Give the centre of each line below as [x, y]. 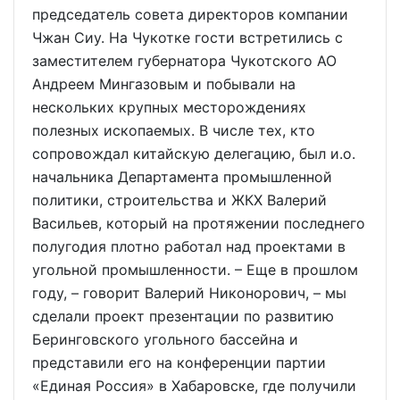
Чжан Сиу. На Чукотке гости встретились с [187, 37]
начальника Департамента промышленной [182, 177]
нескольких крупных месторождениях [169, 107]
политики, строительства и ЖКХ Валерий [179, 200]
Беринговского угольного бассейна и [165, 339]
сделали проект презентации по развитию [183, 316]
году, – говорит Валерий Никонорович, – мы [189, 293]
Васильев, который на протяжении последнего [199, 223]
